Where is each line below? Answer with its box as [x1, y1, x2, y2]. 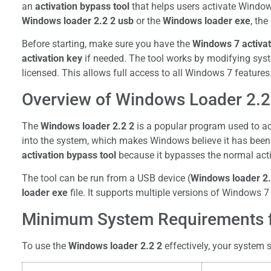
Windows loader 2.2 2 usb [22, 15, 134, 27]
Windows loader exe [163, 15, 250, 27]
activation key [22, 53, 82, 65]
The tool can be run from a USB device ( [22, 172, 191, 184]
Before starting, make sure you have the [22, 38, 192, 50]
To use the [22, 240, 68, 252]
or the [134, 15, 163, 27]
